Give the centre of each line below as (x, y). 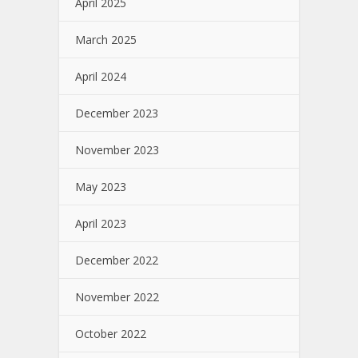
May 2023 (101, 186)
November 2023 (117, 149)
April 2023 (101, 223)
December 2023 (117, 113)
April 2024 (101, 76)
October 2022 (111, 333)
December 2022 (117, 260)
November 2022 (117, 296)
